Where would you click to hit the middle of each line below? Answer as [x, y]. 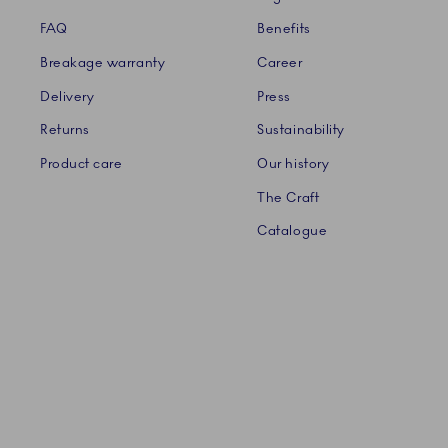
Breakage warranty [103, 63]
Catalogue [292, 231]
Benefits [284, 29]
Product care [81, 164]
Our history [293, 164]
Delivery [67, 96]
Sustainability [301, 130]
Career [280, 63]
